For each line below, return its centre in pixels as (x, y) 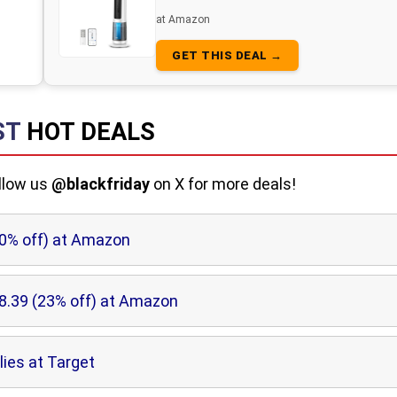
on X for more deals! (223, 184)
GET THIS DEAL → (227, 55)
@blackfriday (101, 184)
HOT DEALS (90, 132)
